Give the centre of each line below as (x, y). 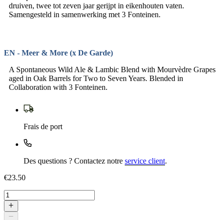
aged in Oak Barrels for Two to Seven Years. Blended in (96, 79)
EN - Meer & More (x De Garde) (58, 53)
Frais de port (43, 127)
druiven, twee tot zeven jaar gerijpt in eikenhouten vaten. (96, 6)
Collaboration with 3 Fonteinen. (58, 87)
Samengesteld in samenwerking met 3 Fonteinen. (85, 15)
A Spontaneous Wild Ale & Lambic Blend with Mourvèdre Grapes (112, 70)
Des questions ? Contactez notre (74, 161)
